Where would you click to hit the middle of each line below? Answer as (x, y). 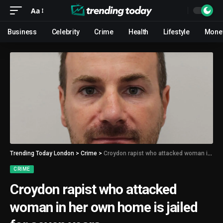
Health (138, 32)
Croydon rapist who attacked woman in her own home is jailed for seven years (156, 153)
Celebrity (65, 32)
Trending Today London (42, 153)
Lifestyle (176, 32)
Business (22, 32)
